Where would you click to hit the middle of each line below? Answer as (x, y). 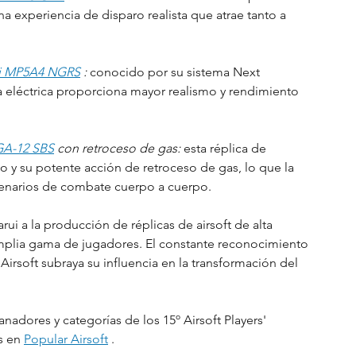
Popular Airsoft (66, 339)
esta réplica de (225, 148)
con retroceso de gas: (119, 148)
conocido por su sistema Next (175, 72)
